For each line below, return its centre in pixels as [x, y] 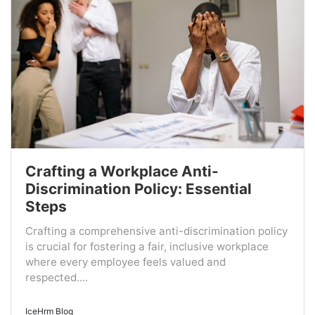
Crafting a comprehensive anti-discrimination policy [156, 231]
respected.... [57, 278]
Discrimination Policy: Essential [139, 189]
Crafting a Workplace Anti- [122, 172]
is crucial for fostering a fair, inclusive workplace [147, 247]
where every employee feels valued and [126, 262]
